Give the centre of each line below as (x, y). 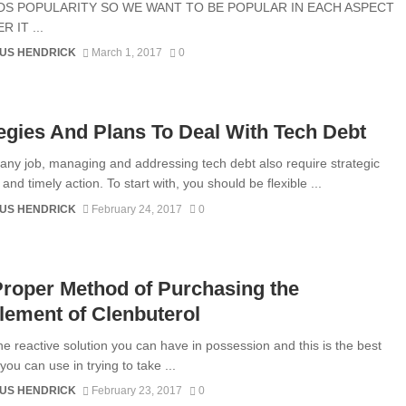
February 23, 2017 (137, 391)
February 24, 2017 (137, 209)
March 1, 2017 (127, 52)
